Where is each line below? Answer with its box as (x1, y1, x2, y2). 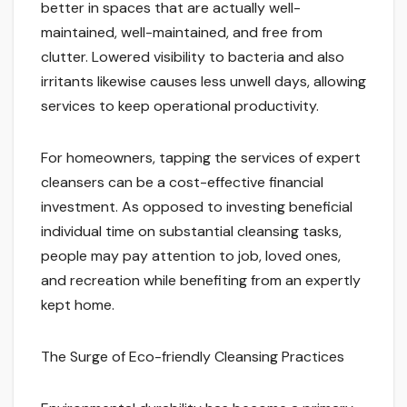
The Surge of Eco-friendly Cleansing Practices (41, 347, 344, 367)
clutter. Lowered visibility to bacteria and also (41, 47, 344, 67)
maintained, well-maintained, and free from (41, 23, 323, 43)
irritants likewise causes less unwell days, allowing (41, 72, 366, 92)
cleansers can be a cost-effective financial (41, 173, 323, 193)
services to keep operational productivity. (41, 96, 319, 116)
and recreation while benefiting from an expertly (41, 271, 361, 291)
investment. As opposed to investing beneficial (41, 197, 352, 217)
